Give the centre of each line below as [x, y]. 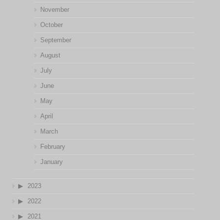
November [55, 10]
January [51, 162]
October [51, 25]
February [53, 147]
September [55, 40]
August [50, 55]
